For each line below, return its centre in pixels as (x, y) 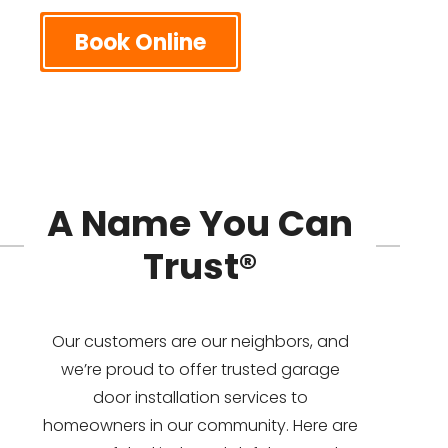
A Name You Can (200, 223)
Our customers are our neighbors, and (200, 341)
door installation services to (200, 397)
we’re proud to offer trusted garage (200, 369)
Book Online (140, 42)
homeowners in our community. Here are (200, 425)
